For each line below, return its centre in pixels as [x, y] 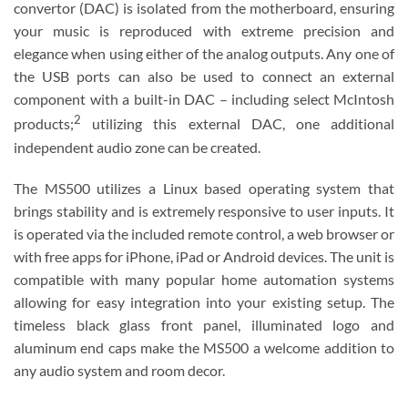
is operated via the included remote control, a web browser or [204, 234]
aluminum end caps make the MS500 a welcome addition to [204, 348]
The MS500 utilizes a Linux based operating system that [204, 189]
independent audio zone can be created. [137, 147]
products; [44, 124]
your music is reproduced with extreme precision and [204, 31]
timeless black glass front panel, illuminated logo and [204, 325]
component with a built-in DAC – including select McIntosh [204, 99]
